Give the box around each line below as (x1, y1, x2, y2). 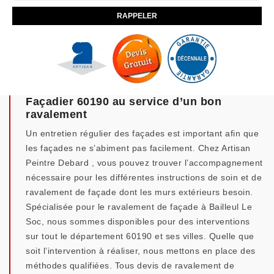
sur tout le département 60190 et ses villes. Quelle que (26, 231, 254, 241)
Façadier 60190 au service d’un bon (26, 95, 221, 108)
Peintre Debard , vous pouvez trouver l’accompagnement (26, 158, 263, 168)
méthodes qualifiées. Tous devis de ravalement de (26, 261, 234, 270)
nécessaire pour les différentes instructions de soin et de (26, 172, 262, 182)
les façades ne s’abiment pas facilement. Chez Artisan (26, 143, 251, 153)
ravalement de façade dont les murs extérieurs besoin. (26, 187, 253, 197)
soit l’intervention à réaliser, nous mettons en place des (26, 246, 256, 256)
